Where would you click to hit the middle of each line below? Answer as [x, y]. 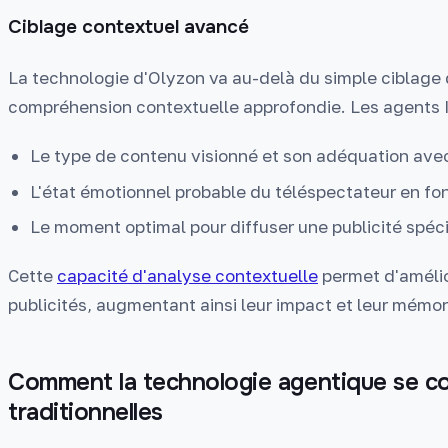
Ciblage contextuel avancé [128, 26]
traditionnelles [85, 412]
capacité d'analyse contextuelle [187, 276]
